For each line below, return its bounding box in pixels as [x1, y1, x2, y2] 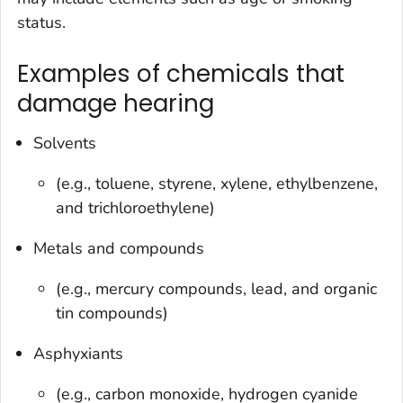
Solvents [33, 131, 96, 154]
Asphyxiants [33, 342, 123, 364]
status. [17, 12, 66, 34]
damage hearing [17, 87, 214, 121]
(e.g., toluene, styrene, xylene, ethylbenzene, [56, 172, 379, 194]
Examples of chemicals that [17, 58, 345, 91]
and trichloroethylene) [56, 196, 216, 219]
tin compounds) [56, 301, 169, 324]
